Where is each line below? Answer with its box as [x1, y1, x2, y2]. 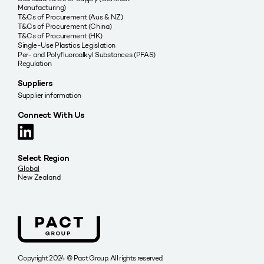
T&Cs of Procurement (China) [18, 21, 112, 31]
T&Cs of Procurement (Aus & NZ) [18, 12, 123, 21]
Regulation [18, 58, 52, 68]
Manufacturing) [18, 2, 66, 12]
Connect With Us [18, 111, 85, 120]
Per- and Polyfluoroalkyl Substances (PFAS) [18, 49, 156, 59]
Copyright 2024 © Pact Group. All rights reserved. [18, 253, 163, 263]
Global [18, 163, 39, 173]
